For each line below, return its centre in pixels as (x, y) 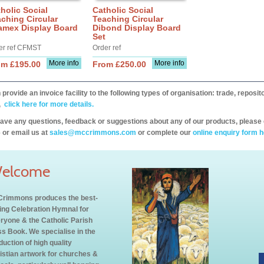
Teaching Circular (128, 19)
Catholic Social (123, 10)
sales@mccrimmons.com (93, 133)
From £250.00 (119, 64)
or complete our (164, 133)
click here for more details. (48, 104)
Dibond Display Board (137, 28)
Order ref (107, 48)
